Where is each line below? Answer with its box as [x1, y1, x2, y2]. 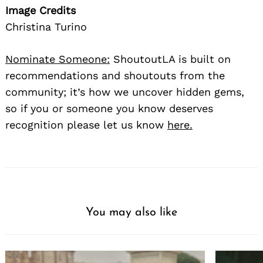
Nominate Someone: [5, 52, 110, 65]
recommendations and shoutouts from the [5, 69, 225, 82]
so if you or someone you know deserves [5, 102, 213, 114]
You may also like [86, 206, 177, 218]
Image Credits [5, 4, 76, 16]
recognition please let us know [5, 118, 167, 131]
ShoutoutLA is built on [110, 52, 231, 65]
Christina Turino [5, 20, 87, 33]
